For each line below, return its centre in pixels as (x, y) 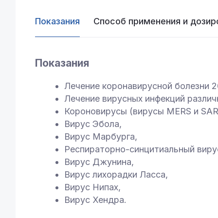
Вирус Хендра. (95, 200)
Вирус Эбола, (93, 124)
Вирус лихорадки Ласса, (116, 175)
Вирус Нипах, (92, 187)
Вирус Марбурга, (101, 137)
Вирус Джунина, (99, 162)
